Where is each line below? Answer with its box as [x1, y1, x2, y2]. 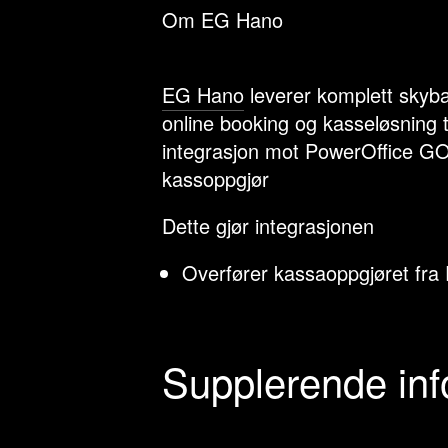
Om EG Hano [162, 5, 283, 34]
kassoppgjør [162, 164, 269, 193]
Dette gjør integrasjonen [162, 211, 374, 240]
